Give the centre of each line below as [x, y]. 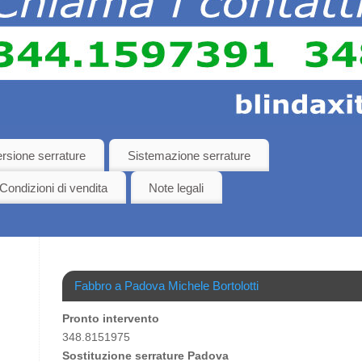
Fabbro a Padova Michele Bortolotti [166, 285]
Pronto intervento [111, 318]
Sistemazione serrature [189, 155]
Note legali [177, 187]
